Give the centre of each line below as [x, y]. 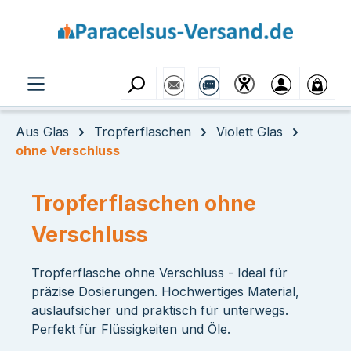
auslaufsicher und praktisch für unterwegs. [160, 310]
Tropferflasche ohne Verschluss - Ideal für [159, 273]
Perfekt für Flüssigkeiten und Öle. [131, 329]
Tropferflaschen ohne [144, 203]
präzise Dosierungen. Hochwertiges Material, [165, 291]
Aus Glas [42, 132]
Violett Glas [250, 132]
